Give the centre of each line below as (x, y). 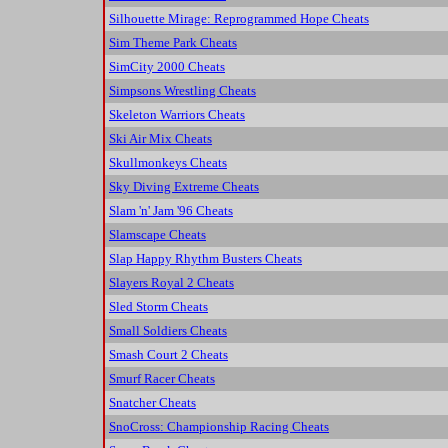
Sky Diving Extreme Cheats (184, 187)
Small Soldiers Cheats (168, 331)
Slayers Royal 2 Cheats (171, 283)
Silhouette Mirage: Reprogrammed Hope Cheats (239, 19)
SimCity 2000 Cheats (167, 67)
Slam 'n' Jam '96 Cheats (171, 211)
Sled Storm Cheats (158, 307)
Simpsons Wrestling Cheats (182, 91)
